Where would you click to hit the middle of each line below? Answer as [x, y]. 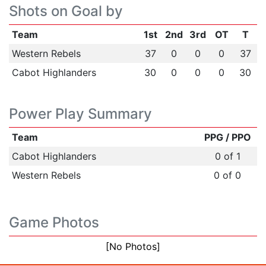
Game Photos [54, 222]
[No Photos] [133, 246]
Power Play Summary [80, 114]
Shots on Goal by [66, 11]
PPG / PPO [227, 137]
